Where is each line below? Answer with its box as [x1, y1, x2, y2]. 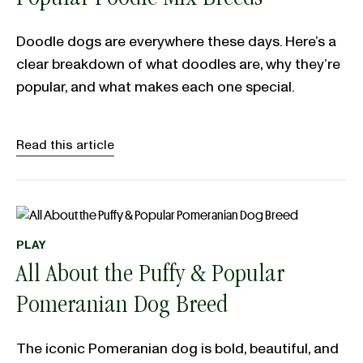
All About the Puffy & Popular [16, 263, 284, 290]
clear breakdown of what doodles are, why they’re [16, 54, 340, 75]
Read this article [16, 136, 114, 155]
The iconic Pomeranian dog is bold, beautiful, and [16, 339, 339, 360]
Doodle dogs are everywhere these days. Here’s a [16, 32, 336, 53]
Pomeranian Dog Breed [16, 294, 228, 321]
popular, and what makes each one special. [16, 77, 295, 98]
